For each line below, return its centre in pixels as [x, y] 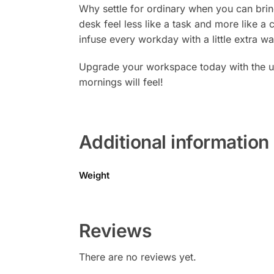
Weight [94, 175]
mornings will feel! [121, 82]
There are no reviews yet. [137, 257]
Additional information [174, 142]
